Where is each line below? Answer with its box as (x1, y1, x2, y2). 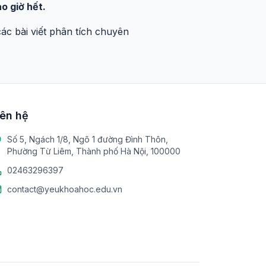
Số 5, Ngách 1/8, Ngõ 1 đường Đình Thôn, (7, 134, 168, 144)
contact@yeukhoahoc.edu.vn (7, 184, 122, 194)
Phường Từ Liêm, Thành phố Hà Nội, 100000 (7, 146, 180, 156)
